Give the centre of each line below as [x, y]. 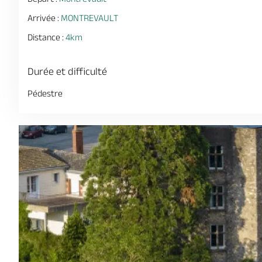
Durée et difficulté [67, 71]
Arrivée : [44, 18]
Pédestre [45, 93]
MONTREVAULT [89, 18]
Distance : [46, 37]
